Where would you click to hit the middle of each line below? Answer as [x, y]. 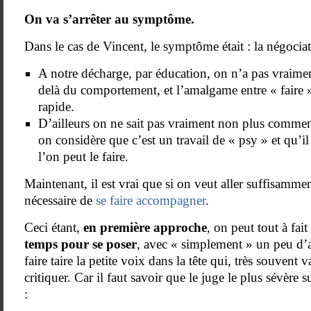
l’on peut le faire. [83, 157]
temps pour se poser [81, 244]
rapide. [56, 107]
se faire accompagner [149, 200]
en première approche [145, 227]
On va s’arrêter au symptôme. [109, 19]
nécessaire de [58, 200]
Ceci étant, [54, 227]
